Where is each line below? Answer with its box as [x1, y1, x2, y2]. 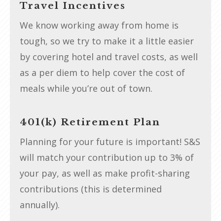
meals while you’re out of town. [20, 82, 152, 94]
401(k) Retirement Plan [20, 116, 160, 128]
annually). [20, 198, 60, 211]
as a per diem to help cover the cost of [20, 66, 185, 78]
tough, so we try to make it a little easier [20, 35, 194, 47]
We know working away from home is [20, 19, 179, 31]
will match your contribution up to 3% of [20, 151, 194, 163]
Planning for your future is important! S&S [20, 135, 200, 147]
